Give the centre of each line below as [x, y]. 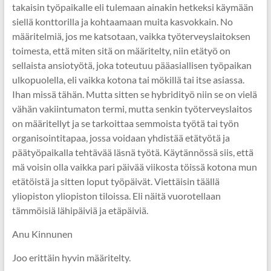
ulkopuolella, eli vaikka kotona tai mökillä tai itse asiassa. [128, 80]
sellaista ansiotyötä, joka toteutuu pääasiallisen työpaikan [132, 65]
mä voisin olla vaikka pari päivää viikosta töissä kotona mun [134, 167]
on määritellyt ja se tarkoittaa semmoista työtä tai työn [125, 123]
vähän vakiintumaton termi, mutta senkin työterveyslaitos [132, 109]
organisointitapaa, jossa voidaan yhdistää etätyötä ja [121, 138]
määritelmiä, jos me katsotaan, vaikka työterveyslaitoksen [131, 36]
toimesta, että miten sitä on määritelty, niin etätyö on [121, 51]
